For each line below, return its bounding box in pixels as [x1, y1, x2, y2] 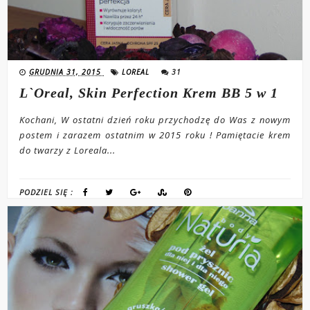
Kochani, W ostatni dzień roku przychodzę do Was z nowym [19, 113, 291, 126]
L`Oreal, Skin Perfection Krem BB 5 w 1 [19, 84, 279, 100]
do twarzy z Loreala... [19, 143, 116, 156]
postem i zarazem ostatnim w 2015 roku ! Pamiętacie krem [19, 128, 291, 141]
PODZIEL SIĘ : [19, 186, 77, 197]
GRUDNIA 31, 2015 [29, 66, 104, 77]
